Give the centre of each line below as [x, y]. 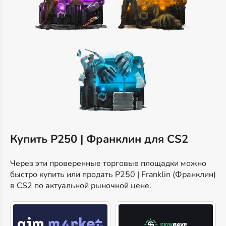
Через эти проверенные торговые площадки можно [108, 164]
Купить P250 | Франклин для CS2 [99, 139]
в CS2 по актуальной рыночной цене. [81, 186]
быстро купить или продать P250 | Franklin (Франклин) [113, 175]
